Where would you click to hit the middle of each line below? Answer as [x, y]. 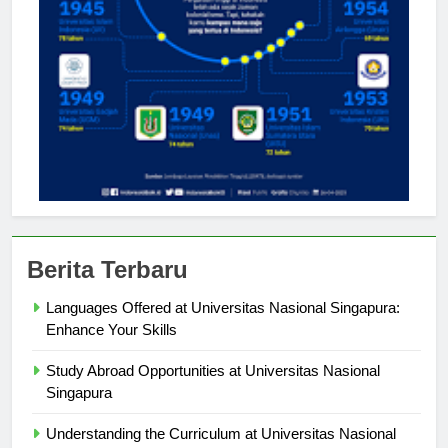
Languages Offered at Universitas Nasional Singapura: [223, 326]
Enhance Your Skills [111, 348]
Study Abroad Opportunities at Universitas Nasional [213, 389]
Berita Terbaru [107, 288]
